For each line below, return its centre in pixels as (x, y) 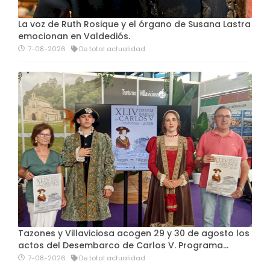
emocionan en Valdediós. (74, 36)
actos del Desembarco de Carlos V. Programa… (123, 246)
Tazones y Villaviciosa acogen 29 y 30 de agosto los (134, 234)
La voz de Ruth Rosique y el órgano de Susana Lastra (134, 24)
